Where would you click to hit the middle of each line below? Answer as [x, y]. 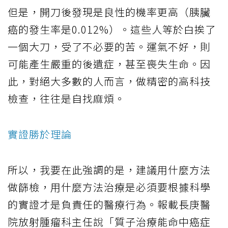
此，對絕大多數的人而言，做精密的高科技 [109, 81]
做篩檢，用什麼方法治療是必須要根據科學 [109, 187]
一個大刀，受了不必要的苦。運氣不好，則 [109, 47]
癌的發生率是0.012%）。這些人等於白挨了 [112, 30]
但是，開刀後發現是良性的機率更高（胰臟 [109, 12]
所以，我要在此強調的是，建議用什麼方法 [109, 170]
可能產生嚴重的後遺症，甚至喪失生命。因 [109, 64]
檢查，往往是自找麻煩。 [66, 99]
